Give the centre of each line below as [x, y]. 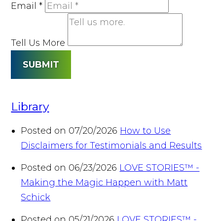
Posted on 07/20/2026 [69, 130]
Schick [36, 197]
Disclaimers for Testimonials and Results [111, 145]
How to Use [146, 130]
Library [30, 106]
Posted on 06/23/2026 [69, 167]
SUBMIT [41, 64]
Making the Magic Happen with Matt [104, 182]
